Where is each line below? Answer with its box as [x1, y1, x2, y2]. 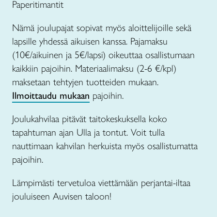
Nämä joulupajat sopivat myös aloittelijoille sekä [12, 22, 191, 33]
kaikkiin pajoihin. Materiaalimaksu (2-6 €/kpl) [12, 62, 176, 74]
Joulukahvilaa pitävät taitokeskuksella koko [12, 113, 167, 124]
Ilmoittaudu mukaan [12, 90, 90, 101]
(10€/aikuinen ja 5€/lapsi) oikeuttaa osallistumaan [12, 49, 195, 61]
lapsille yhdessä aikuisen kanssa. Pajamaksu [12, 35, 168, 47]
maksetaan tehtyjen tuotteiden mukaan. [12, 76, 158, 88]
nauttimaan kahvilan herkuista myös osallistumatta [12, 140, 198, 152]
